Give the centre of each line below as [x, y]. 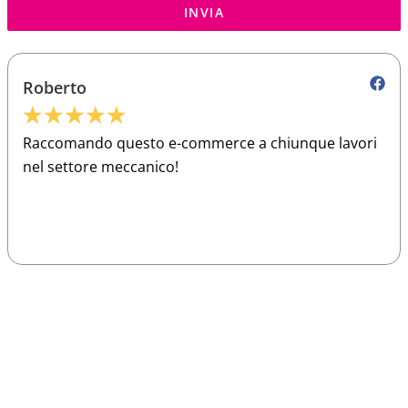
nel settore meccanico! [101, 167]
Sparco [204, 357]
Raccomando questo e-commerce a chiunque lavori [200, 143]
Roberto [55, 88]
